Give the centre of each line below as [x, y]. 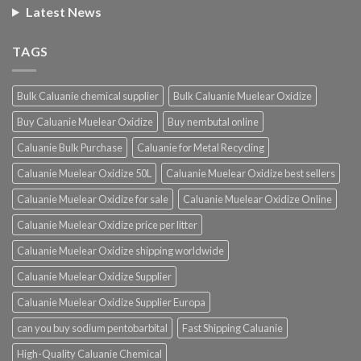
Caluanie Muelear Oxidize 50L [84, 174]
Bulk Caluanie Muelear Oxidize [243, 96]
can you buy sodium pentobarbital [92, 328]
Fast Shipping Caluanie [232, 328]
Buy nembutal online [213, 122]
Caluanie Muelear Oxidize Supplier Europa [111, 303]
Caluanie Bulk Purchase [70, 148]
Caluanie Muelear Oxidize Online [257, 199]
